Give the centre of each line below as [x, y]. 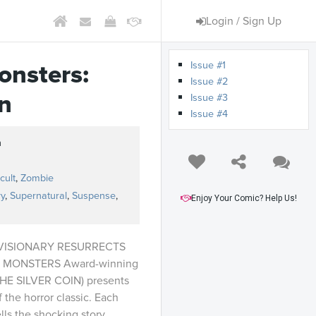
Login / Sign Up [244, 21]
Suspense [94, 196]
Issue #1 [208, 65]
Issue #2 [209, 81]
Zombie [37, 178]
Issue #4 [209, 114]
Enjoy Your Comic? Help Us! [244, 198]
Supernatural [38, 196]
